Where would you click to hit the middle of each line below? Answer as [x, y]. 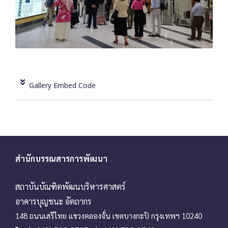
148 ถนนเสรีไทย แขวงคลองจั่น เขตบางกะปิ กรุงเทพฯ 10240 [109, 215]
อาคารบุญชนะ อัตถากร [53, 201]
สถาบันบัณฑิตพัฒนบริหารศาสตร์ [70, 186]
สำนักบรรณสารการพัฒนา [61, 159]
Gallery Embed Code [62, 86]
